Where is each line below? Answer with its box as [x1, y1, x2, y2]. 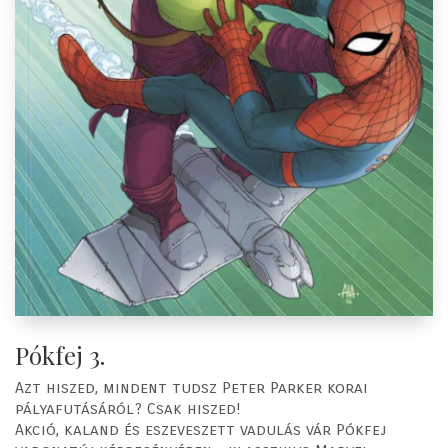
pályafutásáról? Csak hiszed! [15, 399, 241, 419]
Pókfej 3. [15, 338, 105, 371]
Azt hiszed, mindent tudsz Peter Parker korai [15, 378, 368, 398]
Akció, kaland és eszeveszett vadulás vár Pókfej [15, 420, 386, 440]
